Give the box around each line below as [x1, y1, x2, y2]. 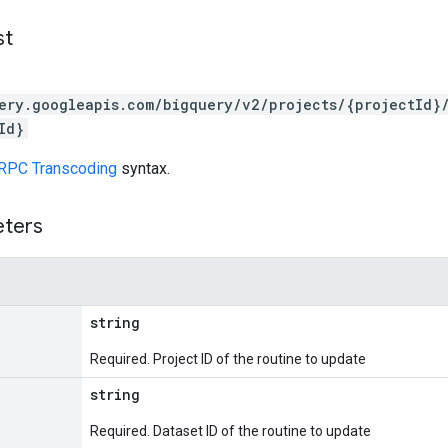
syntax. [117, 159, 170, 178]
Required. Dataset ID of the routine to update [90, 423, 371, 439]
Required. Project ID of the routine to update [90, 351, 366, 367]
